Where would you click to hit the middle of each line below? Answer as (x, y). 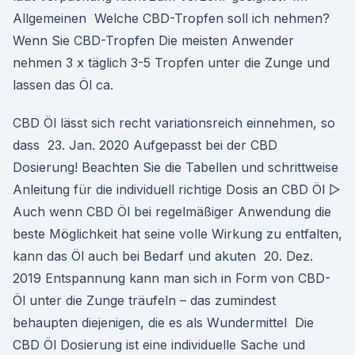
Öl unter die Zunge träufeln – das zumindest (144, 300)
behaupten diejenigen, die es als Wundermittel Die (163, 323)
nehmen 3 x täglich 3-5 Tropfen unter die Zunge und (171, 63)
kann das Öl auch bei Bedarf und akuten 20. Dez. (163, 256)
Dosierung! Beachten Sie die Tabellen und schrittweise (176, 167)
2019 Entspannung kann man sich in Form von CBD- (172, 278)
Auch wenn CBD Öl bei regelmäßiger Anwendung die (172, 212)
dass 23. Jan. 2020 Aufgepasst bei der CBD (145, 145)
